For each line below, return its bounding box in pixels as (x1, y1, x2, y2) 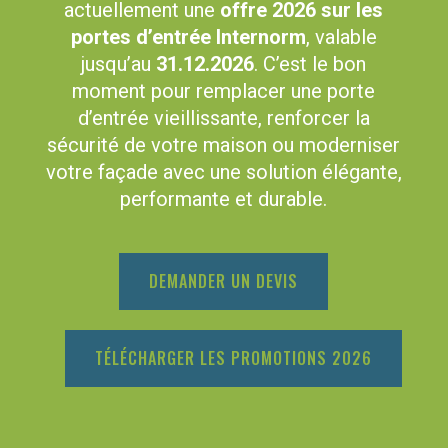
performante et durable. (120, 186, 328, 211)
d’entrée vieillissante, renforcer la (77, 105, 370, 130)
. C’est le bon (254, 51, 367, 76)
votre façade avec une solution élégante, (45, 159, 402, 184)
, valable (305, 24, 377, 49)
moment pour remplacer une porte (72, 78, 376, 103)
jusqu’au (81, 51, 157, 76)
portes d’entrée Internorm (70, 24, 306, 49)
